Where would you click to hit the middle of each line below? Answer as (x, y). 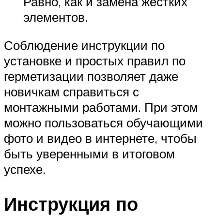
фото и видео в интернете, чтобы (100, 138)
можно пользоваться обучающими (103, 122)
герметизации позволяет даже (91, 76)
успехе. (25, 169)
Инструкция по (71, 204)
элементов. (55, 17)
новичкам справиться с (71, 91)
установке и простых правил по (95, 60)
